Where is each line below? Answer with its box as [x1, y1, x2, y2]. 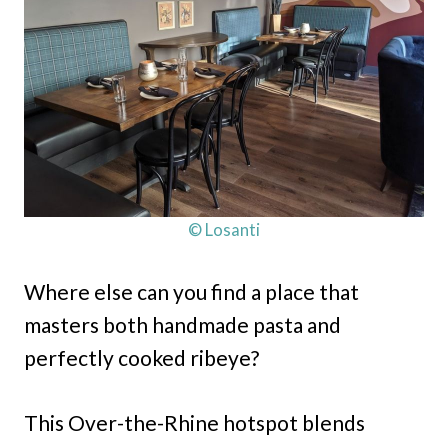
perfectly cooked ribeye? [24, 344, 259, 370]
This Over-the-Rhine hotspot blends [24, 409, 365, 435]
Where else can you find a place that [24, 278, 359, 304]
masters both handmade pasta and [24, 311, 341, 337]
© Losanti [188, 218, 260, 240]
